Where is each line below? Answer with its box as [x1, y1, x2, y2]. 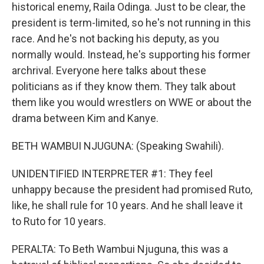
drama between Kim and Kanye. [12, 112, 159, 124]
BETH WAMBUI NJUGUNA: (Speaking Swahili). [12, 140, 224, 152]
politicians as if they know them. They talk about [12, 80, 236, 93]
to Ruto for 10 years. [12, 215, 106, 227]
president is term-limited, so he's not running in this [12, 16, 251, 29]
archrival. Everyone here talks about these [12, 64, 206, 77]
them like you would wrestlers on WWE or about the [12, 96, 252, 108]
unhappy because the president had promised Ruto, [12, 183, 252, 196]
